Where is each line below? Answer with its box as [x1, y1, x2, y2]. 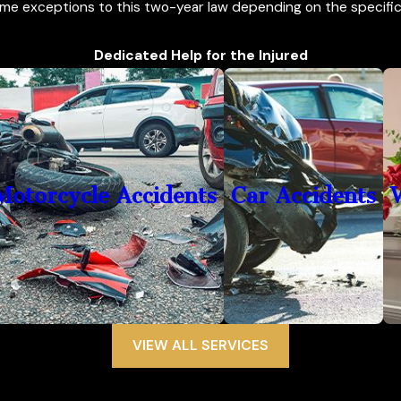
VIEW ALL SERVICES [132, 337, 269, 355]
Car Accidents [231, 183, 377, 209]
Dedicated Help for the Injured [93, 46, 308, 64]
